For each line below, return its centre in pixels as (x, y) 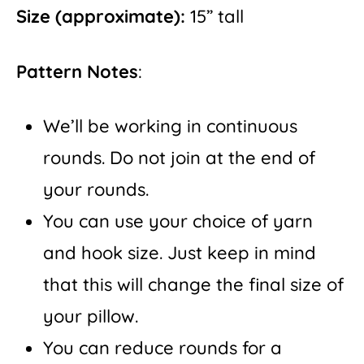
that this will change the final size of (193, 285)
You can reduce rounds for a (162, 348)
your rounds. (96, 190)
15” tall (214, 16)
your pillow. (91, 316)
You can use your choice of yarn (178, 221)
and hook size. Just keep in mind (180, 253)
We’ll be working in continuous (170, 126)
